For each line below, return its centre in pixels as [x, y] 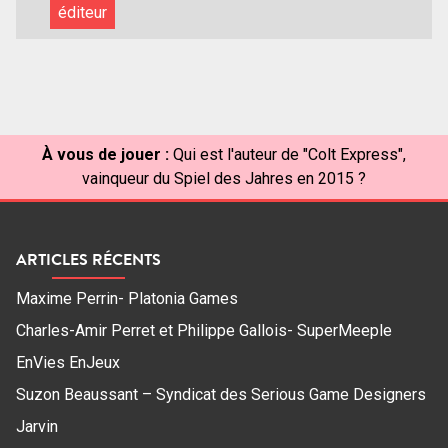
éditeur [82, 13]
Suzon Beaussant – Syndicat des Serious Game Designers [221, 395]
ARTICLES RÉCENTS [88, 259]
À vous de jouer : [105, 154]
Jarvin [37, 427]
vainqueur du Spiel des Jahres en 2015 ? [224, 178]
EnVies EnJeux [68, 363]
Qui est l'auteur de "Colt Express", [289, 154]
